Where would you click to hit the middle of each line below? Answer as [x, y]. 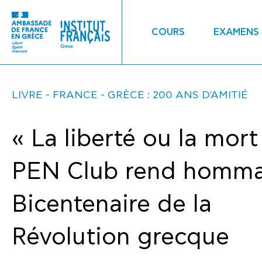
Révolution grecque [120, 237]
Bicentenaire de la [112, 204]
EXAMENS [237, 32]
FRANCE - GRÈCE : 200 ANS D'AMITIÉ [150, 95]
